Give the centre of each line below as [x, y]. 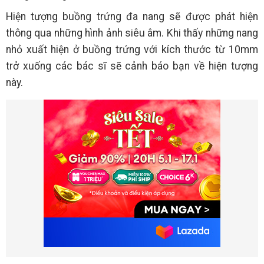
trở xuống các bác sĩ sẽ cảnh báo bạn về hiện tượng [132, 66]
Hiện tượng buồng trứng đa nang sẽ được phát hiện [132, 17]
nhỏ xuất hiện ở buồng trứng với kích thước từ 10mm [132, 50]
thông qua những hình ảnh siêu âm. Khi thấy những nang [132, 33]
